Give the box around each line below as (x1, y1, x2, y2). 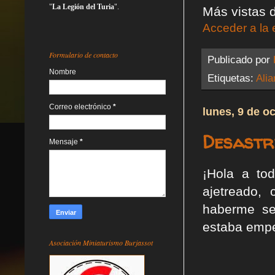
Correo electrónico (49, 102, 113, 111)
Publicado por (207, 53, 273, 66)
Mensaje (49, 137, 80, 146)
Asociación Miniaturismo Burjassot (49, 237, 153, 247)
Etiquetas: (207, 71, 256, 84)
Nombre (49, 67, 76, 76)
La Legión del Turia (52, 2, 114, 11)
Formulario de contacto (49, 49, 118, 60)
